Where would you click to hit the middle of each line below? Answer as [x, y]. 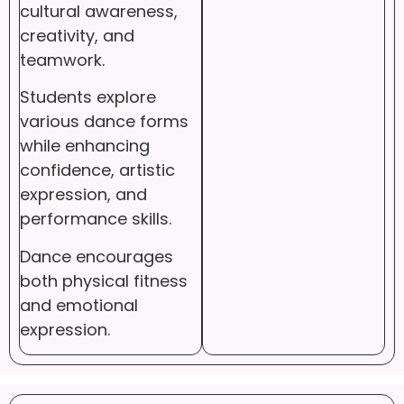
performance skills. [96, 219]
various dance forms [104, 122]
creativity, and [77, 35]
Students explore [88, 97]
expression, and [83, 195]
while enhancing [85, 146]
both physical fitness [104, 280]
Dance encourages [96, 256]
